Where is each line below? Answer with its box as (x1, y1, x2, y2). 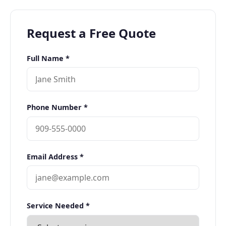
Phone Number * (27, 102, 88, 112)
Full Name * (27, 53, 70, 63)
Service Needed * (27, 201, 90, 211)
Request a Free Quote (27, 25, 156, 41)
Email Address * (27, 151, 84, 161)
